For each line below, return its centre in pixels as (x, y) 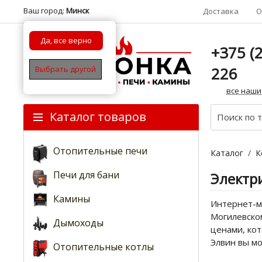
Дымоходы (78, 223)
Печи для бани (86, 175)
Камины (72, 199)
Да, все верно (66, 40)
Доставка (221, 11)
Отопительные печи (100, 151)
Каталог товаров (98, 117)
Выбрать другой (65, 69)
